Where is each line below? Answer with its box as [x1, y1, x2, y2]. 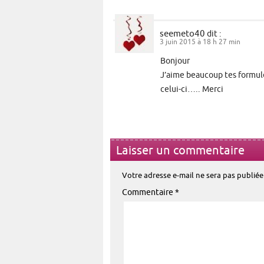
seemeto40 [160, 29, 205, 39]
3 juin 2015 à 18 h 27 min [160, 38, 240, 47]
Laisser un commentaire [116, 144, 245, 157]
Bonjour [160, 57, 190, 66]
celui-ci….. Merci [160, 85, 223, 94]
